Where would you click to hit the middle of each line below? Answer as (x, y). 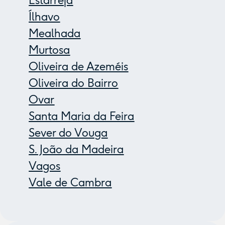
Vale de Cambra (70, 183)
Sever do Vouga (68, 133)
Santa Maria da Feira (82, 117)
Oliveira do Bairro (74, 83)
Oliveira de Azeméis (79, 67)
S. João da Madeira (76, 150)
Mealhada (55, 34)
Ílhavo (44, 17)
